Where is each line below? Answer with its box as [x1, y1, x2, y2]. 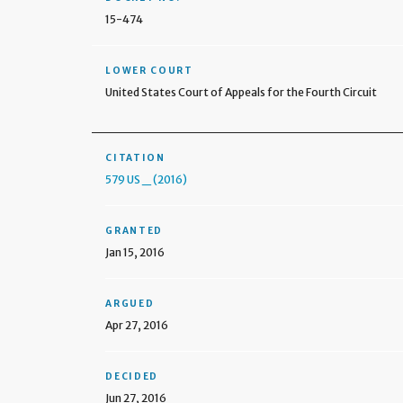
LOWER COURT [105, 65, 193, 76]
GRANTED [105, 225, 164, 237]
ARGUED [105, 298, 155, 309]
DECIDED [105, 371, 159, 382]
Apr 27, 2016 [105, 318, 169, 332]
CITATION [105, 152, 166, 164]
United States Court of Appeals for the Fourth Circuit [105, 85, 378, 99]
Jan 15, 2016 [105, 246, 166, 259]
